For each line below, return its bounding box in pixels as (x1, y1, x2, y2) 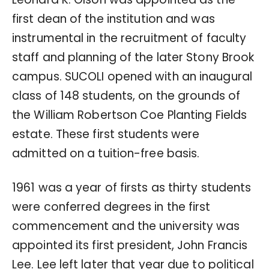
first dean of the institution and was (12, 10, 215, 27)
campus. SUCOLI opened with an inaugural (12, 68, 252, 85)
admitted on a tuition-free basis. (12, 145, 200, 162)
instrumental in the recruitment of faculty (12, 29, 247, 46)
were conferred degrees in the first (12, 198, 211, 215)
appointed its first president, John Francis (12, 237, 248, 253)
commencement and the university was (12, 217, 240, 234)
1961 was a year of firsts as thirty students (12, 179, 252, 196)
